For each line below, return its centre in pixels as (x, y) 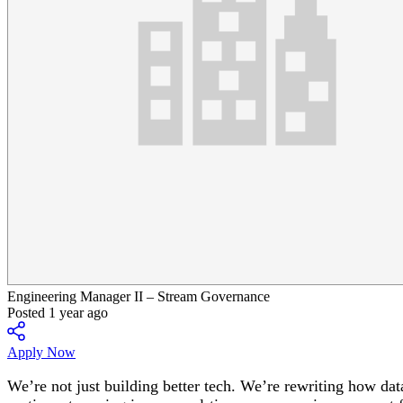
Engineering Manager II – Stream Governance (139, 296)
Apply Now (41, 352)
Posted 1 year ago (58, 313)
